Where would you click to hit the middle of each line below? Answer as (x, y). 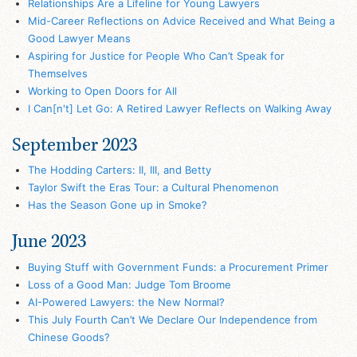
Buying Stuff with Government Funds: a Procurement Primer (178, 267)
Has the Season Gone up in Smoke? (117, 205)
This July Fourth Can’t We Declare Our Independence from (172, 319)
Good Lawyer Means (79, 38)
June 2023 (49, 241)
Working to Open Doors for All (102, 90)
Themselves (57, 73)
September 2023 (75, 144)
